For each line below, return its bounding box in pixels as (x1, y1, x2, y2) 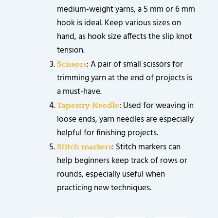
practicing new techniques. (57, 181, 152, 195)
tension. (57, 43, 85, 57)
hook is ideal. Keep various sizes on (57, 16, 182, 30)
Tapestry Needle (57, 101, 120, 110)
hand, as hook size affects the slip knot (57, 30, 193, 43)
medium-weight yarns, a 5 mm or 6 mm (57, 2, 196, 16)
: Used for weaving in (119, 99, 194, 112)
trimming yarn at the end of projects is (57, 71, 193, 85)
